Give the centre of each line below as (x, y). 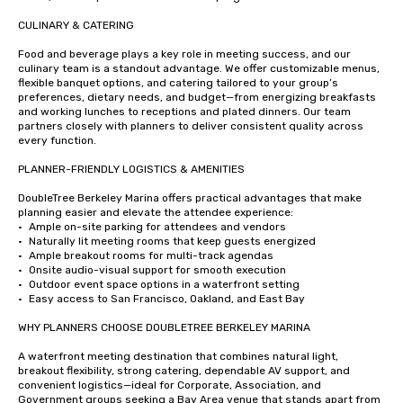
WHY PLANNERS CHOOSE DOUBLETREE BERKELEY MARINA (164, 327)
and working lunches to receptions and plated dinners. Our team (184, 112)
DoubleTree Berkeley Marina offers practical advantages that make (190, 198)
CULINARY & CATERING (76, 25)
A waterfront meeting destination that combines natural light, (178, 356)
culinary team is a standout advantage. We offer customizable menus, (199, 68)
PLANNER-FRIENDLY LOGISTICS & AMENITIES (131, 169)
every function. (57, 140)
